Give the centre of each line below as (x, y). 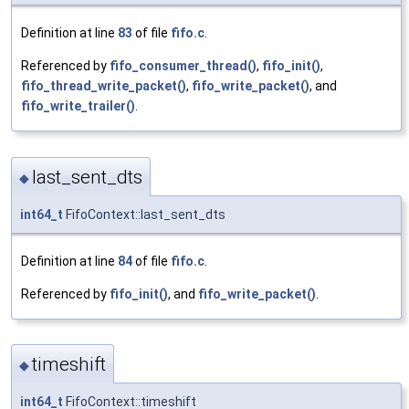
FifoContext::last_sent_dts (144, 214)
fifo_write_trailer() (78, 106)
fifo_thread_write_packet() (104, 86)
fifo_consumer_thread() (183, 66)
